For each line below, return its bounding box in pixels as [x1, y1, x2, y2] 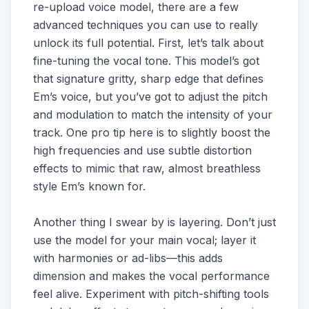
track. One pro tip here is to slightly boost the [33, 126, 270, 139]
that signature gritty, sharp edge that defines [33, 72, 263, 86]
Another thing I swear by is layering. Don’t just [33, 215, 276, 229]
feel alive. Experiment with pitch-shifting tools [33, 287, 269, 301]
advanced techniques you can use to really [33, 18, 258, 32]
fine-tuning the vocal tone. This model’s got [33, 54, 259, 68]
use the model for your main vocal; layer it [33, 233, 256, 247]
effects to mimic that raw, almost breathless [33, 161, 261, 175]
